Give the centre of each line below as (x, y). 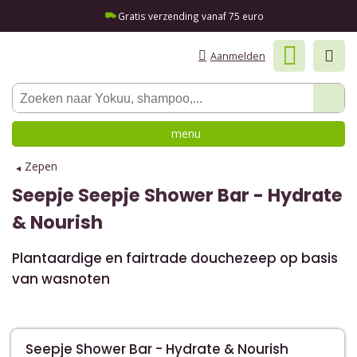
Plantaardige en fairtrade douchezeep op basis (175, 258)
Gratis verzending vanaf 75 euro (190, 16)
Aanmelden (238, 56)
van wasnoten (61, 279)
